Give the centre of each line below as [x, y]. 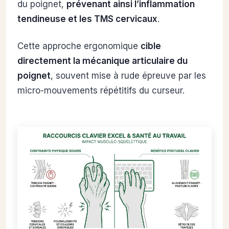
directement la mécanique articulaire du [102, 61]
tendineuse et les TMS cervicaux [87, 19]
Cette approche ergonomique [79, 46]
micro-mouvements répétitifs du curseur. [101, 90]
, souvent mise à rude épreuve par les [128, 75]
